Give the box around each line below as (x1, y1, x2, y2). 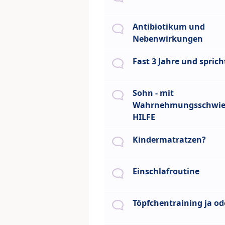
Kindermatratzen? (133, 134, 206, 146)
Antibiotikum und (133, 21, 205, 33)
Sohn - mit (133, 87, 174, 99)
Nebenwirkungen (133, 33, 203, 45)
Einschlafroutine (133, 166, 199, 177)
